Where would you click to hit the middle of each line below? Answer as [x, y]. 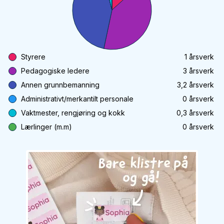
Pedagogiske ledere [55, 71]
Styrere [33, 57]
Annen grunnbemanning [60, 85]
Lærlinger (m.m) [46, 127]
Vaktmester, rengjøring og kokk [73, 113]
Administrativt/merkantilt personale [77, 99]
